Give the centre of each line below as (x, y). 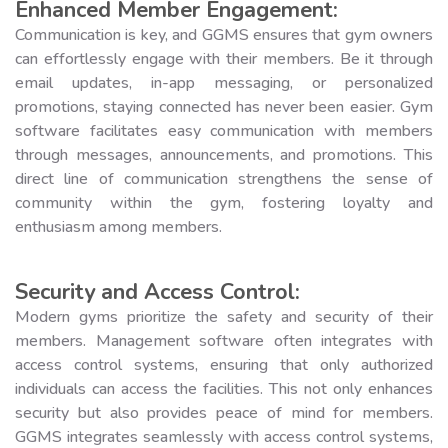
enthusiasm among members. (118, 226)
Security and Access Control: (157, 291)
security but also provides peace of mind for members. (224, 412)
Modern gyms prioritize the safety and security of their (224, 316)
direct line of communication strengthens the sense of (224, 178)
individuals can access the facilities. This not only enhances (224, 388)
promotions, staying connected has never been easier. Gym (224, 106)
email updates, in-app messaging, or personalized (224, 82)
